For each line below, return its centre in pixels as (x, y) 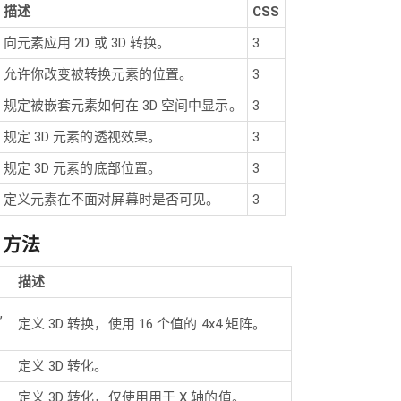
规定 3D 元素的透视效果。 (82, 137)
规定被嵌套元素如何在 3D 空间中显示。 (123, 105)
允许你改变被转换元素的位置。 (98, 74)
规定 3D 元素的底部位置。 (82, 168)
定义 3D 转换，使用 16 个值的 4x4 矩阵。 (142, 324)
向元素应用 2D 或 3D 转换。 (87, 43)
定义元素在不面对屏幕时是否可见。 (111, 199)
